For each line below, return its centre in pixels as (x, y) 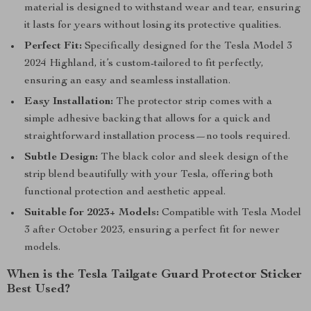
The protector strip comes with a (193, 102)
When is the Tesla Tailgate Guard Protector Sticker (154, 275)
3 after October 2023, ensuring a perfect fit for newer (152, 230)
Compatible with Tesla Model (230, 213)
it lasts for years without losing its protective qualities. (153, 26)
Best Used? (39, 289)
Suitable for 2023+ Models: (92, 213)
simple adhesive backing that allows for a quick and (148, 119)
